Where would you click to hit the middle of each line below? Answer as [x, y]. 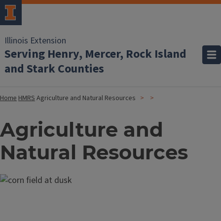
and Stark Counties [54, 69]
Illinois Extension [35, 41]
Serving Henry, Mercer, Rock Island [95, 54]
